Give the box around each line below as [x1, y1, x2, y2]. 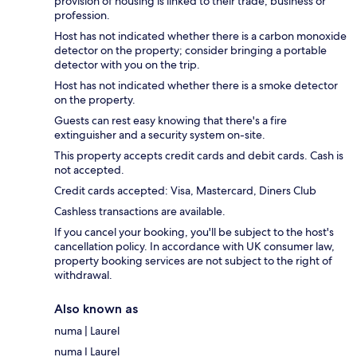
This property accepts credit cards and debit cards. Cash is [54, 148, 343, 163]
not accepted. [54, 163, 124, 178]
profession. [54, 8, 110, 23]
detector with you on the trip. [54, 57, 200, 73]
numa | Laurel [54, 324, 120, 339]
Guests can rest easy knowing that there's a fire [54, 113, 287, 128]
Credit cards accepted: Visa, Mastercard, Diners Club [54, 183, 316, 198]
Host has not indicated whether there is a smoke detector [54, 78, 338, 93]
